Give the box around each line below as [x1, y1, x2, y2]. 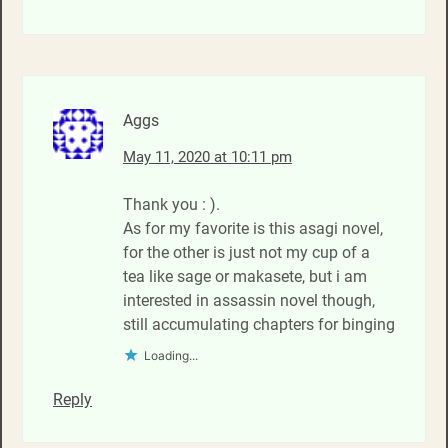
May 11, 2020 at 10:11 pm [123, 147, 292, 166]
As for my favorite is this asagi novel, [123, 218, 383, 238]
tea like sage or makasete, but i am [123, 266, 367, 286]
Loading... [144, 347, 198, 363]
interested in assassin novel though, [123, 290, 375, 310]
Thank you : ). [123, 194, 220, 214]
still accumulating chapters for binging [123, 314, 395, 334]
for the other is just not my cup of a [123, 242, 370, 262]
